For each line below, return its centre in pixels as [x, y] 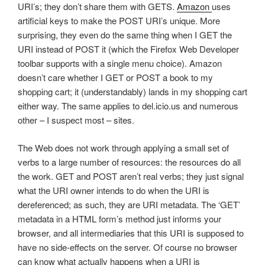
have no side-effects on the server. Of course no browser [127, 247]
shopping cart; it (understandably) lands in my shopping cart [132, 92]
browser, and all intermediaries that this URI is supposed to [131, 232]
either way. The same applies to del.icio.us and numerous [128, 106]
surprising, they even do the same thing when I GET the [125, 35]
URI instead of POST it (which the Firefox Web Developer [128, 49]
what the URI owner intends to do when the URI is [114, 190]
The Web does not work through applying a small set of [123, 147]
